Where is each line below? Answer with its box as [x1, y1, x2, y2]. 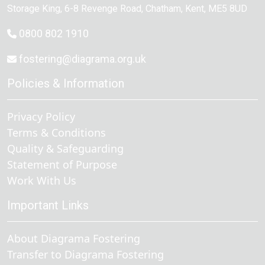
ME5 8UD [208, 3, 247, 14]
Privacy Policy [7, 109, 75, 124]
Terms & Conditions [7, 125, 106, 140]
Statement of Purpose [7, 157, 117, 172]
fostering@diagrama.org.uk [19, 53, 146, 65]
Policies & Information [7, 76, 124, 91]
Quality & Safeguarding [7, 141, 124, 156]
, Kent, [181, 3, 208, 14]
